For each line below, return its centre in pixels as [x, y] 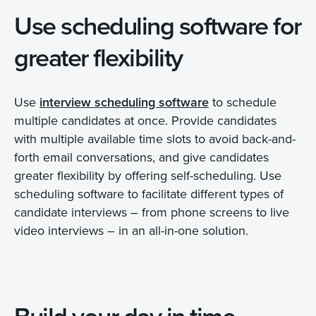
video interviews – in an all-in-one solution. [131, 231]
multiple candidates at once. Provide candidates [145, 121]
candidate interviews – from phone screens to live [152, 212]
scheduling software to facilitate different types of [149, 194]
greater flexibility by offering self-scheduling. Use [148, 176]
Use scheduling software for [158, 26]
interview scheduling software [124, 102]
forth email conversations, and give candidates [141, 157]
